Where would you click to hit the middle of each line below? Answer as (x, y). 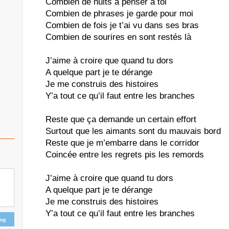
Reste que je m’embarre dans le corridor (122, 143)
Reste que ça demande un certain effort (121, 119)
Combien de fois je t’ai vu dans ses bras (122, 25)
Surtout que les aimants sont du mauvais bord (133, 131)
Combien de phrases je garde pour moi (119, 14)
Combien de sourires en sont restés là (118, 37)
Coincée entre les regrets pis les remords (125, 155)
